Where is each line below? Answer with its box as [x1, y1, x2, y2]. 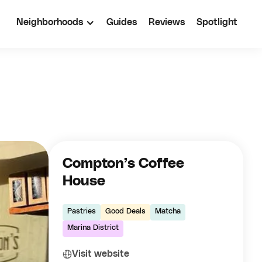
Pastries [67, 208, 96, 215]
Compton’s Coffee [63, 157, 185, 171]
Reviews [149, 18, 185, 27]
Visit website [72, 249, 130, 258]
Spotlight [196, 18, 237, 27]
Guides [106, 18, 137, 27]
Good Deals [105, 208, 146, 215]
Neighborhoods [16, 18, 83, 27]
